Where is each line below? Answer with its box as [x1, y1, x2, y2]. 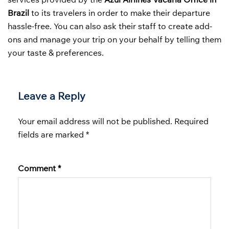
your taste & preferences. [8, 47, 104, 58]
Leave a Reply [18, 89, 85, 102]
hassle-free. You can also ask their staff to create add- [8, 20, 212, 31]
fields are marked [18, 129, 86, 140]
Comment [18, 163, 58, 173]
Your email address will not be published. [18, 116, 172, 126]
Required [174, 116, 209, 126]
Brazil [8, 7, 29, 18]
